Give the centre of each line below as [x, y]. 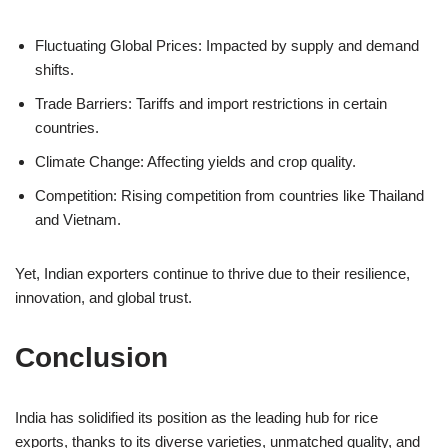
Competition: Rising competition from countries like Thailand [229, 195]
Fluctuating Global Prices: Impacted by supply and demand [227, 45]
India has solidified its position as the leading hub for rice [196, 417]
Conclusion [91, 357]
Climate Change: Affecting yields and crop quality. [195, 161]
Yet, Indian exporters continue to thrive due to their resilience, [212, 273]
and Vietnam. [78, 219]
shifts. [54, 69]
